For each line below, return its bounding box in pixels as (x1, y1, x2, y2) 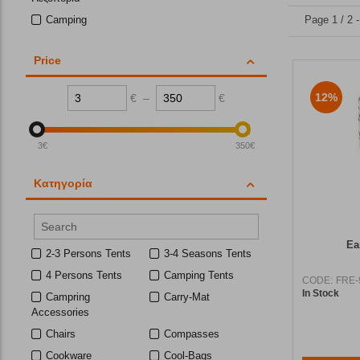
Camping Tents (164, 268, 235, 281)
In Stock (301, 287, 339, 299)
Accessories (31, 305, 89, 318)
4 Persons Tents (46, 268, 122, 281)
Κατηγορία (34, 176, 92, 190)
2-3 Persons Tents (46, 247, 131, 260)
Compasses (164, 327, 220, 340)
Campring (46, 290, 90, 303)
